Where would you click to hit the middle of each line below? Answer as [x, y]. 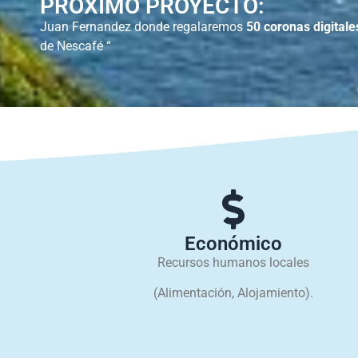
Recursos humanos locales [233, 262]
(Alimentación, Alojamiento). [233, 293]
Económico [233, 243]
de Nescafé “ [76, 46]
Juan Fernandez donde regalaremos [143, 27]
